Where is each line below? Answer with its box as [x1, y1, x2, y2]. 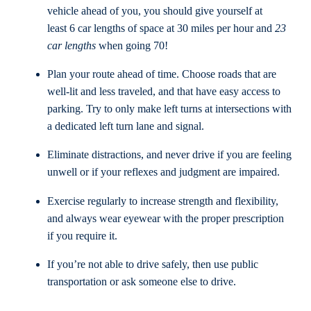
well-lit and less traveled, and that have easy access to [47, 85, 280, 99]
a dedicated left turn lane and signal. [47, 120, 204, 133]
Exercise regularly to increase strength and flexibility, [47, 194, 278, 208]
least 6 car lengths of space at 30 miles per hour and [47, 22, 275, 35]
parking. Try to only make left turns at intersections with [47, 103, 292, 116]
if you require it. [47, 229, 117, 242]
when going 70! [96, 39, 168, 52]
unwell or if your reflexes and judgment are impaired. [47, 166, 280, 179]
